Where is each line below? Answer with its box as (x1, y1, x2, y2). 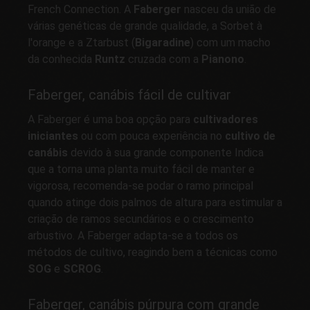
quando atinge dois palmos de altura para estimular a (28, 196, 282, 210)
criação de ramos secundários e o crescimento (28, 212, 254, 226)
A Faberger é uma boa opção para (28, 113, 193, 127)
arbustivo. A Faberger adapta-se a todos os (28, 229, 238, 243)
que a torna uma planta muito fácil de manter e (28, 163, 255, 176)
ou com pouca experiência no (81, 129, 225, 143)
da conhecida (28, 53, 95, 66)
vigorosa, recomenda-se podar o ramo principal (28, 179, 253, 193)
